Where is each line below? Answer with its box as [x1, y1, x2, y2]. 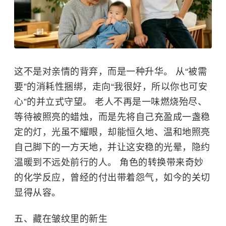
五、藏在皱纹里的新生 [14, 213, 107, 224]
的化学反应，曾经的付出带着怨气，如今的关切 [14, 172, 210, 183]
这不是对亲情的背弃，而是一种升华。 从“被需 [14, 66, 207, 77]
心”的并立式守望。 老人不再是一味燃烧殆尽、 [14, 96, 207, 107]
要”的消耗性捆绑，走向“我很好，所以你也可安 [14, 81, 207, 92]
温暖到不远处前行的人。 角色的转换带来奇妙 [14, 157, 204, 167]
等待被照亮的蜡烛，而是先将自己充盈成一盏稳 [14, 111, 210, 122]
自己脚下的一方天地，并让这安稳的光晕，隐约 [14, 142, 210, 152]
